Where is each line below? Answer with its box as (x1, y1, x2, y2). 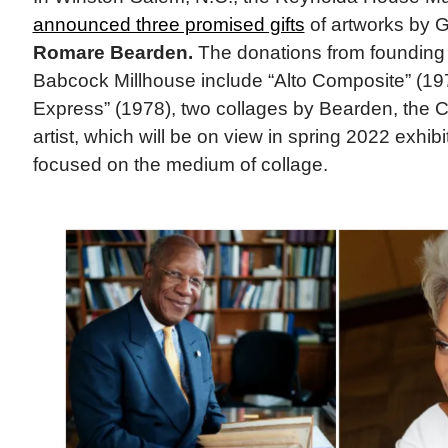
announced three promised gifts (32, 14, 305, 36)
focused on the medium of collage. (32, 154, 328, 176)
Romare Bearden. (32, 42, 193, 64)
